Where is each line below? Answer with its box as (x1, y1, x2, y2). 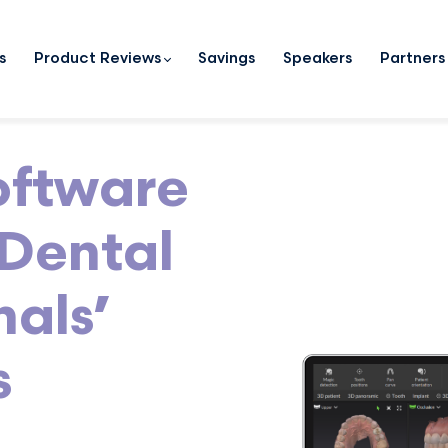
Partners (380, 50, 445, 68)
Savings (198, 50, 255, 68)
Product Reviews (34, 50, 161, 68)
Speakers (283, 50, 352, 68)
